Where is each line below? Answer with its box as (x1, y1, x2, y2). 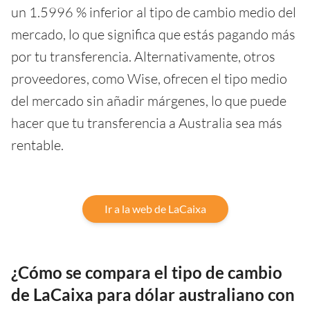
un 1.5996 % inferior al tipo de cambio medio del (11, 3, 296, 21)
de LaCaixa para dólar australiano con (11, 284, 295, 304)
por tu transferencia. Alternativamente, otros (11, 47, 275, 65)
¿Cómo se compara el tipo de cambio (11, 262, 282, 282)
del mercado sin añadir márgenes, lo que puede (11, 91, 286, 109)
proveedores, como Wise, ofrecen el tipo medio (11, 69, 287, 87)
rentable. (11, 136, 64, 154)
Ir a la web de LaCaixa (104, 201, 206, 215)
